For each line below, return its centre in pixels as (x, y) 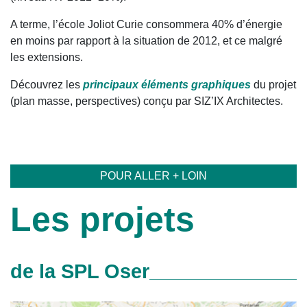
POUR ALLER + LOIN (153, 175)
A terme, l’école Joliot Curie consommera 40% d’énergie (146, 24)
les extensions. (47, 57)
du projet (273, 84)
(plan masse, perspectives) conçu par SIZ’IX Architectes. (147, 101)
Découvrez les (47, 84)
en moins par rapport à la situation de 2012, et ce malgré (146, 40)
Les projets (102, 219)
